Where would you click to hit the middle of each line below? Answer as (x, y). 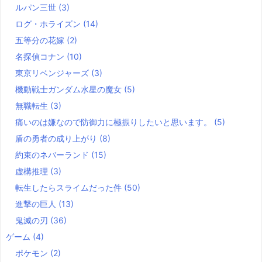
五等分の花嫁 (41, 40)
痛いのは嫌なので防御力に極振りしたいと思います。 (115, 122)
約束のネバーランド (53, 154)
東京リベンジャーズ (53, 73)
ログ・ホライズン (49, 23)
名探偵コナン (41, 56)
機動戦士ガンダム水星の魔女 (70, 89)
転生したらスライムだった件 (70, 187)
